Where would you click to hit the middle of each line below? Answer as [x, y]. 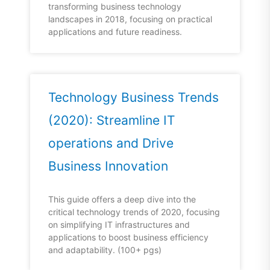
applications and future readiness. [115, 32]
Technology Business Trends [133, 98]
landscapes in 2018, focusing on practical [130, 19]
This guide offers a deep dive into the [122, 199]
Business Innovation [108, 166]
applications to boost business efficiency [128, 237]
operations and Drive [111, 143]
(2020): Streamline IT [111, 121]
